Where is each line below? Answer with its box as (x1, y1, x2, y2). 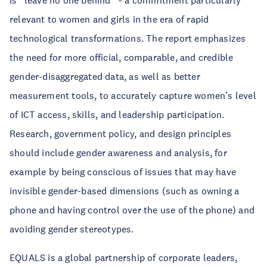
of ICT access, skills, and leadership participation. (10, 108, 225, 120)
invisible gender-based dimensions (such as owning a (10, 185, 240, 197)
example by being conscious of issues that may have (10, 166, 237, 178)
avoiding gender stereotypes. (10, 223, 134, 235)
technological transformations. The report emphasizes (10, 32, 246, 44)
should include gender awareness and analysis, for (10, 147, 227, 159)
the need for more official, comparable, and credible (10, 51, 234, 63)
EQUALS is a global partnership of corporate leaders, (10, 252, 238, 263)
